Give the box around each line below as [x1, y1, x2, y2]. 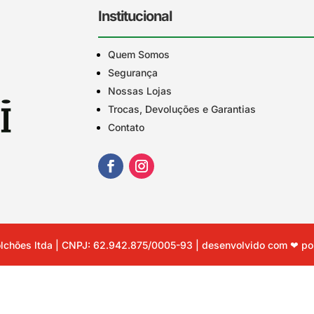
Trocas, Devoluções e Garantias [108, 103, 257, 115]
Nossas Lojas [108, 85, 172, 97]
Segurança [108, 67, 158, 78]
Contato [108, 121, 145, 133]
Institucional [98, 7, 172, 25]
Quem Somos [108, 48, 170, 60]
